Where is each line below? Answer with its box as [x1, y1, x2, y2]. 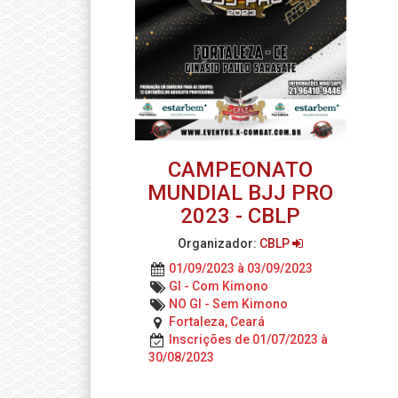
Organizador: [178, 236, 260, 251]
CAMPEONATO [168, 157, 314, 183]
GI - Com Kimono [169, 279, 268, 294]
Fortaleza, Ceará [169, 314, 265, 330]
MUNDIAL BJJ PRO [147, 180, 334, 206]
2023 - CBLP [180, 203, 301, 229]
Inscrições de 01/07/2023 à [169, 332, 328, 347]
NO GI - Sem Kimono [169, 297, 288, 312]
